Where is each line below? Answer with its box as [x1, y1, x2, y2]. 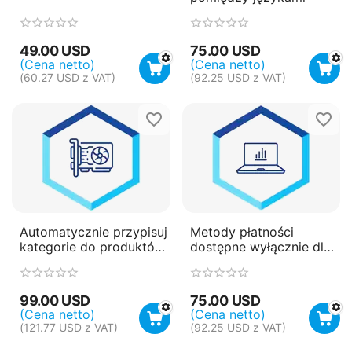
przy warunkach [20, 254, 115, 270]
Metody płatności [189, 224, 294, 240]
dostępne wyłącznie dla [189, 239, 331, 255]
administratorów [189, 254, 288, 270]
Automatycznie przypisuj [20, 224, 167, 240]
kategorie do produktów [20, 239, 165, 255]
